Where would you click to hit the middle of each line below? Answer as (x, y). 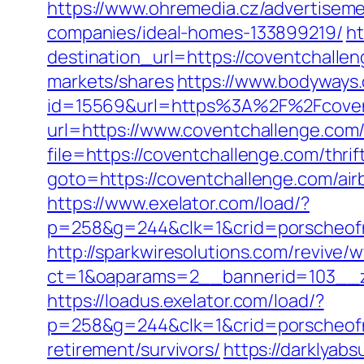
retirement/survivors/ (134, 349)
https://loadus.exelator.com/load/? (186, 301)
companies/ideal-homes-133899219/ (195, 32)
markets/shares (110, 81)
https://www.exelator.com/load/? (178, 203)
